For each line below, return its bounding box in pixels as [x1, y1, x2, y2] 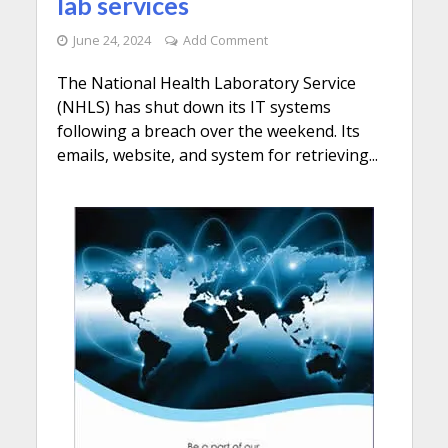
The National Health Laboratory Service [56, 72, 356, 95]
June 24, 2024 [72, 32, 151, 50]
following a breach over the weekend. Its [56, 120, 360, 143]
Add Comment [182, 32, 268, 50]
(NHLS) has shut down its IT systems [56, 96, 331, 119]
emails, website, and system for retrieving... [56, 144, 378, 167]
